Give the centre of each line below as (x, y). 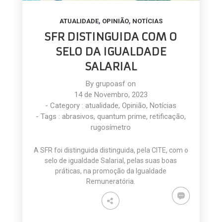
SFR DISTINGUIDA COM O (111, 37)
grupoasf (111, 83)
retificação (167, 116)
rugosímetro (111, 127)
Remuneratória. (111, 181)
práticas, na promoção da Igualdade (111, 171)
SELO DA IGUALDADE (111, 52)
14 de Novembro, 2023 (111, 94)
